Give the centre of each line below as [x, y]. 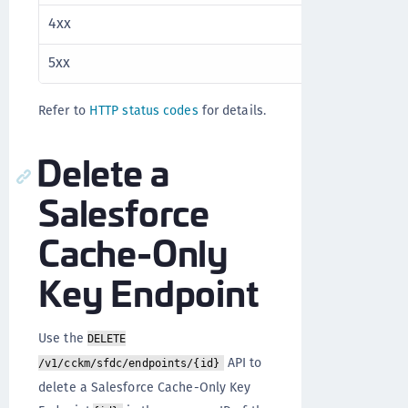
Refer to [64, 110]
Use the [63, 338]
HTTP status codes [143, 110]
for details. [232, 110]
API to [243, 362]
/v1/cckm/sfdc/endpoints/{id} [129, 363]
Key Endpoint [148, 291]
